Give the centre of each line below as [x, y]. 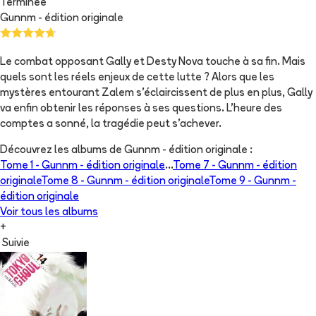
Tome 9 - [231, 181]
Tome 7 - [195, 166]
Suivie [16, 243]
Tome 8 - [64, 181]
